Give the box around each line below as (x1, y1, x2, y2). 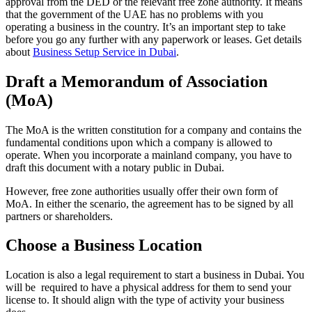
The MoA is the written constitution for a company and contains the (6, 123, 302, 136)
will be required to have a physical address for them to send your (6, 281, 291, 294)
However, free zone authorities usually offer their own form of (6, 185, 278, 197)
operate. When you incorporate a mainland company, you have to (6, 148, 292, 161)
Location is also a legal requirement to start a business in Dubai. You (6, 269, 304, 281)
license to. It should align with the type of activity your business (6, 294, 284, 306)
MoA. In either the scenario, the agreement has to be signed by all (6, 197, 293, 210)
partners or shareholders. (6, 210, 113, 222)
